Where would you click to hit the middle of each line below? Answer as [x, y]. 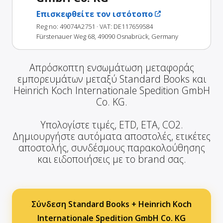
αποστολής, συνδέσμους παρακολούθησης [111, 147]
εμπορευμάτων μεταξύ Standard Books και [111, 79]
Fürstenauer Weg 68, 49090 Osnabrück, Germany [107, 36]
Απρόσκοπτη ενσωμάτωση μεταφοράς [111, 67]
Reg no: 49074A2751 [66, 26]
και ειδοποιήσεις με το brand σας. [111, 159]
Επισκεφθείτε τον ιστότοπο [95, 14]
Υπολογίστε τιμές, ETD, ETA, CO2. [111, 124]
